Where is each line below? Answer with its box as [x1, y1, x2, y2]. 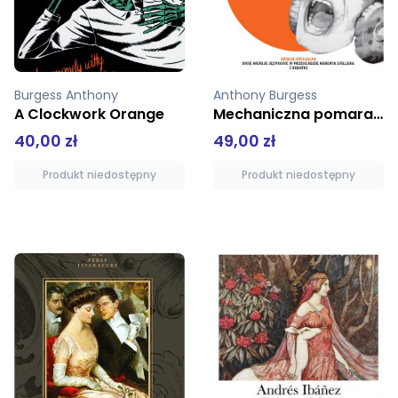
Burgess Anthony [14, 86, 122, 105]
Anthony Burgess [213, 86, 321, 105]
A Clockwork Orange [14, 104, 164, 125]
